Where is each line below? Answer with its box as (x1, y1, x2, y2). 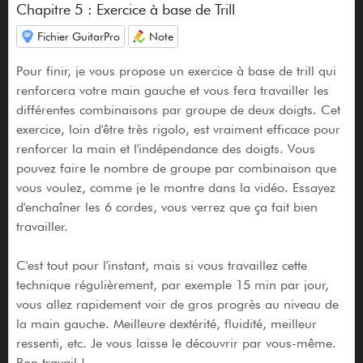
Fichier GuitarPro (36, 29, 120, 43)
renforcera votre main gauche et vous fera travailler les (15, 82, 329, 98)
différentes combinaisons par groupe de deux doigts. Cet (15, 101, 340, 117)
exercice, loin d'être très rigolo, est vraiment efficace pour (15, 121, 340, 137)
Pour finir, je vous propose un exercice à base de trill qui (15, 62, 336, 79)
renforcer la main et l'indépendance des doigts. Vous (15, 140, 315, 156)
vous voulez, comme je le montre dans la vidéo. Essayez (15, 179, 335, 195)
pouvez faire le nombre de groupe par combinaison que (15, 160, 336, 176)
